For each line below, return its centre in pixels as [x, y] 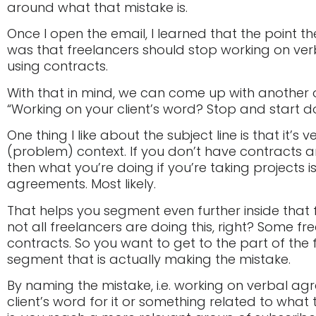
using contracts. [57, 66]
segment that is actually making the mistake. [149, 259]
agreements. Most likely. [81, 184]
